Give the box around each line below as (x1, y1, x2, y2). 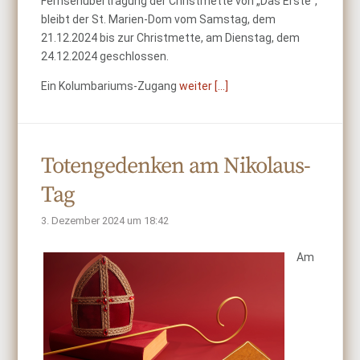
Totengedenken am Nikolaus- (41, 152, 311, 180)
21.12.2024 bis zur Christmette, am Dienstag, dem (41, 31, 301, 44)
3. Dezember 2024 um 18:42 (41, 215, 170, 227)
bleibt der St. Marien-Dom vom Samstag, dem (41, 13, 276, 26)
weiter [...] (179, 80, 229, 92)
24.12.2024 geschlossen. (41, 50, 170, 63)
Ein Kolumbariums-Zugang (41, 80, 180, 92)
